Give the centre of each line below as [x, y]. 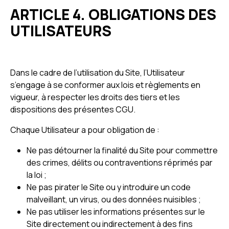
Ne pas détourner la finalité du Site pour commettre [122, 150]
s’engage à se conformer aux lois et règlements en [105, 85]
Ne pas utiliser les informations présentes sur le [116, 212]
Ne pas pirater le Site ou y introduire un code [109, 187]
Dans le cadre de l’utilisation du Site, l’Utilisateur [98, 73]
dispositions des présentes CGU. [73, 109]
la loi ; [37, 175]
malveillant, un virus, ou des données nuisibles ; [114, 199]
